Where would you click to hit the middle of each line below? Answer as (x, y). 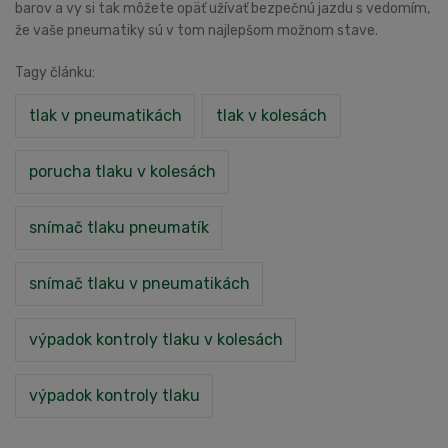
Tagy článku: (55, 72)
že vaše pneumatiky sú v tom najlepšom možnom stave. (196, 30)
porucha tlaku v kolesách (122, 171)
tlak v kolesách (272, 115)
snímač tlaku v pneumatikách (139, 283)
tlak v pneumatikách (105, 115)
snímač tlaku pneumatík (118, 227)
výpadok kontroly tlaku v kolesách (155, 339)
